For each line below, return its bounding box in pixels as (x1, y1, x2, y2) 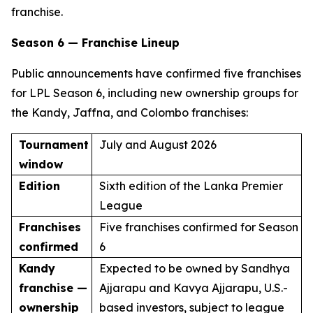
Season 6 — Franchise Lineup (11, 36, 180, 50)
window (19, 157, 63, 171)
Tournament (19, 138, 89, 152)
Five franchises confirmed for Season (99, 220, 298, 234)
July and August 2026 (99, 138, 217, 152)
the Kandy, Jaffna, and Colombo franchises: (11, 105, 248, 119)
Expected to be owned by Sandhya (99, 261, 290, 275)
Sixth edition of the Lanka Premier (99, 179, 283, 193)
